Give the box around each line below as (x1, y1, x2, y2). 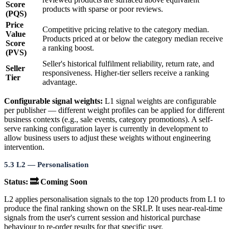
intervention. (4, 142, 44, 151)
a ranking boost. (42, 43, 94, 52)
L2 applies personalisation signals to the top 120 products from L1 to (4, 194, 225, 203)
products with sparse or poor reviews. (42, 4, 163, 13)
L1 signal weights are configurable (103, 96, 216, 105)
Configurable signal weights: (4, 96, 103, 105)
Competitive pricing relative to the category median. (42, 25, 209, 34)
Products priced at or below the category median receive (42, 34, 223, 43)
